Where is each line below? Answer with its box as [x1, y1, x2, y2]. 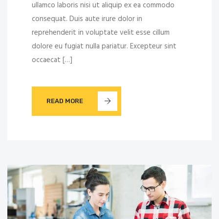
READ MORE [46, 97, 83, 105]
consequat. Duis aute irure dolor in [32, 13, 142, 25]
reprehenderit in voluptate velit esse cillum [32, 26, 170, 39]
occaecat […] [32, 54, 72, 66]
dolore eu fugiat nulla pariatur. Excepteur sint [32, 40, 176, 52]
